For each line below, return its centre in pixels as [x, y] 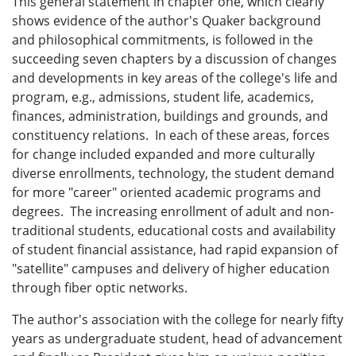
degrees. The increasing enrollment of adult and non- [173, 211]
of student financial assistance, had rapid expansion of [175, 249]
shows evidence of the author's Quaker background [166, 20]
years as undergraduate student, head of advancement [177, 338]
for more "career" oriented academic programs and [166, 192]
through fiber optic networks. [100, 287]
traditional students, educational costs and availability [174, 230]
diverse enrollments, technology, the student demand [173, 173]
